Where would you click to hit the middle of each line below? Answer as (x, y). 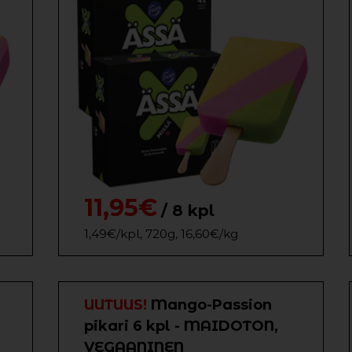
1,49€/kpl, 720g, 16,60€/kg (161, 234)
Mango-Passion (211, 305)
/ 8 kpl (188, 211)
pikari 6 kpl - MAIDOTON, (181, 326)
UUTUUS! (117, 305)
